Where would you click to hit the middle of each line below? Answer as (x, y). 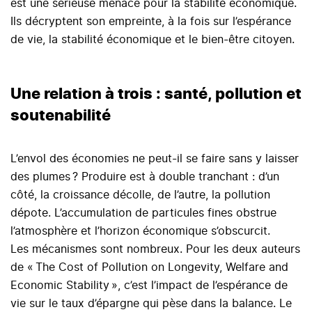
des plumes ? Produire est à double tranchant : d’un (145, 177)
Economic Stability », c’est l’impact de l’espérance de (149, 286)
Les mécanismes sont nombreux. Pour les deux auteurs (155, 250)
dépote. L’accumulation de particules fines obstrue (143, 213)
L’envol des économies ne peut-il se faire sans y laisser (155, 159)
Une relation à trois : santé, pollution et (156, 94)
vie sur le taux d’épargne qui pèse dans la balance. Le (151, 304)
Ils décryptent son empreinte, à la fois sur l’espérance (151, 22)
